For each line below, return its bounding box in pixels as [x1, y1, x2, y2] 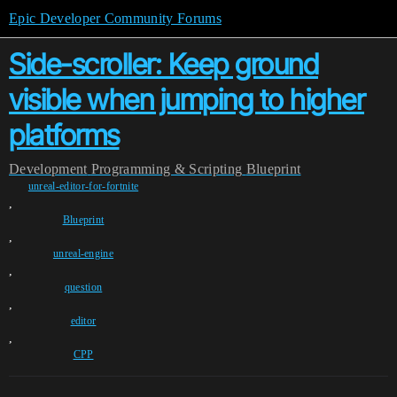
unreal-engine [52, 247, 114, 260]
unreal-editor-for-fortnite [27, 180, 139, 192]
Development [9, 161, 88, 176]
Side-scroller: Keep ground [9, 47, 318, 82]
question [64, 281, 103, 293]
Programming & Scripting [90, 161, 243, 176]
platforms [9, 118, 120, 152]
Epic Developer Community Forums [9, 11, 222, 26]
